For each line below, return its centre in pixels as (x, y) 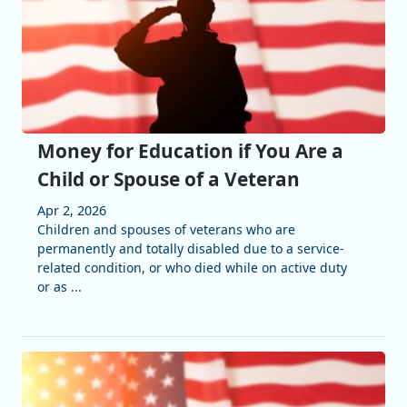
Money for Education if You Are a (190, 150)
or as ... (59, 286)
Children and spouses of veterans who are (166, 229)
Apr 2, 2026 (71, 210)
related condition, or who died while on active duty (192, 267)
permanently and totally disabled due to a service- (190, 248)
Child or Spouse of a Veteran (168, 179)
